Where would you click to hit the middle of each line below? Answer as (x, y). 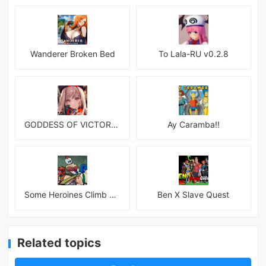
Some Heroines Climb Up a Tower (113, 195)
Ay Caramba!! (193, 124)
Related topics (59, 243)
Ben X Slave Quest (194, 195)
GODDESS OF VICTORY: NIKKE (115, 124)
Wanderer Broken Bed (72, 53)
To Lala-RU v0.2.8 (193, 53)
